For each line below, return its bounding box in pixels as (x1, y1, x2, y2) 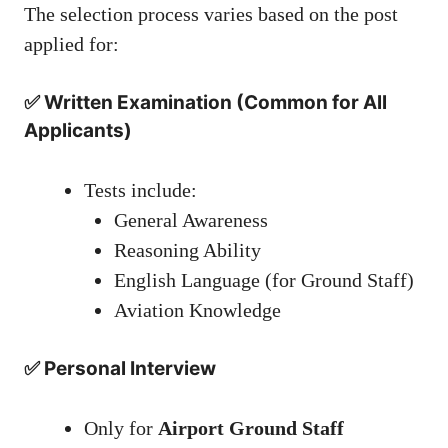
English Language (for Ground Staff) (114, 269, 414, 292)
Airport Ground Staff (158, 417, 344, 440)
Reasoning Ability (114, 239, 261, 262)
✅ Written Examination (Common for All (24, 91, 387, 115)
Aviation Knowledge (114, 299, 281, 322)
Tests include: (84, 179, 197, 202)
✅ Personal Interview (24, 357, 216, 381)
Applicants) (24, 119, 132, 143)
